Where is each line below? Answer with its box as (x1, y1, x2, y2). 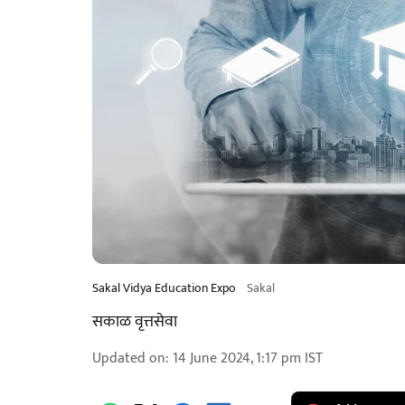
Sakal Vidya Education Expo (92, 278, 236, 298)
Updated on (92, 346, 165, 371)
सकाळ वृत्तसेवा (92, 308, 177, 335)
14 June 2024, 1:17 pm (173, 346, 301, 371)
